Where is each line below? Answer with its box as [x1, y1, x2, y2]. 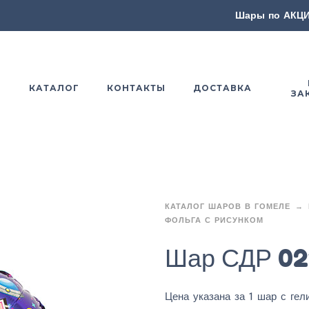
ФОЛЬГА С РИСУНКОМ [165, 215, 263, 225]
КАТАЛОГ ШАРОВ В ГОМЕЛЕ [165, 201, 290, 211]
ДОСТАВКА [192, 83, 252, 93]
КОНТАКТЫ [106, 83, 166, 93]
